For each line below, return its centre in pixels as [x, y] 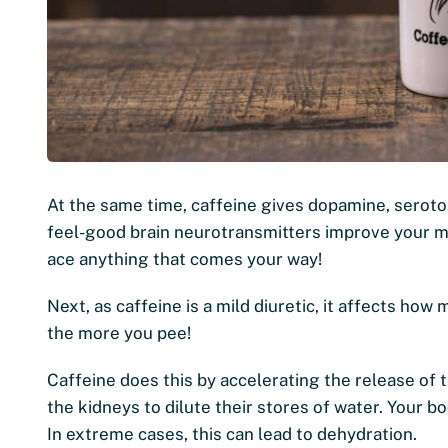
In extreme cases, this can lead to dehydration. [232, 433]
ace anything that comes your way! [184, 258]
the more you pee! [119, 332]
